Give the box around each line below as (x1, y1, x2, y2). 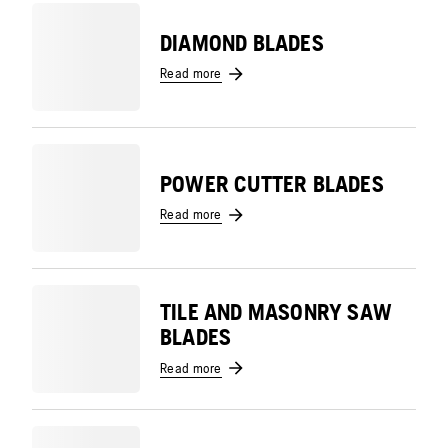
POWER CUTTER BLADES (160, 170, 384, 197)
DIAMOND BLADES (160, 29, 324, 56)
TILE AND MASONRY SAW (160, 299, 392, 325)
